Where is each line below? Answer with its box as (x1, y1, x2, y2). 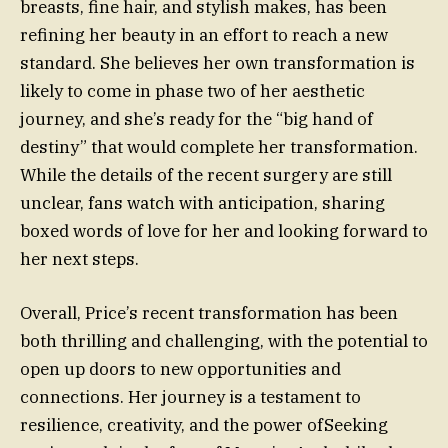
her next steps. (20, 247, 139, 270)
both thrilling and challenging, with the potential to (20, 329, 428, 352)
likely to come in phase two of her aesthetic (20, 79, 365, 102)
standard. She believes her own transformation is (20, 51, 415, 74)
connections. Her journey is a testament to (20, 385, 361, 408)
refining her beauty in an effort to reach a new (20, 23, 388, 46)
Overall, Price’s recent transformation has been (20, 301, 398, 324)
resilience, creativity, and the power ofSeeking (20, 413, 388, 436)
